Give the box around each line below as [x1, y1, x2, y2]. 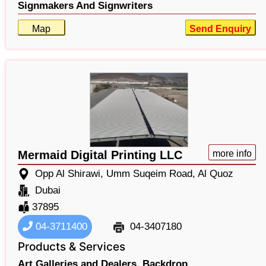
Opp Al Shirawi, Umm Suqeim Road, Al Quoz [35, 168, 233, 180]
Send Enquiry [189, 23, 251, 34]
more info [212, 148, 252, 159]
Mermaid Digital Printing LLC [18, 148, 182, 162]
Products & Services [18, 240, 125, 254]
